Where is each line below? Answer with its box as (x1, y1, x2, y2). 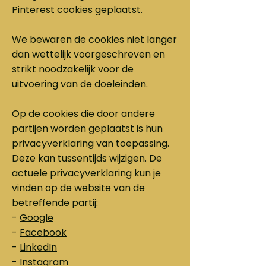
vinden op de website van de (12, 181, 145, 195)
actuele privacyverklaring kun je (12, 166, 161, 180)
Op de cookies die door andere (12, 107, 155, 121)
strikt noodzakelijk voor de (12, 62, 134, 76)
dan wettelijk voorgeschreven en (12, 47, 165, 61)
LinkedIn (20, 240, 57, 254)
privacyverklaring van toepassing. (12, 137, 169, 150)
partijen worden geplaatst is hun (12, 122, 163, 135)
